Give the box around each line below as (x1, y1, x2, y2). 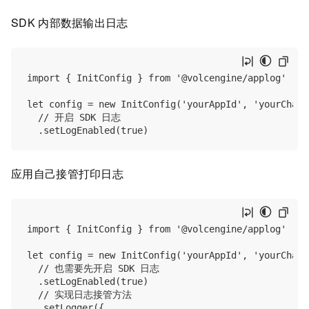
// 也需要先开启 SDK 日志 (27, 262, 159, 274)
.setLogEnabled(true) (27, 275, 148, 287)
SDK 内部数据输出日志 (11, 14, 131, 31)
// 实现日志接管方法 (27, 288, 132, 300)
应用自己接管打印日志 (11, 165, 127, 181)
